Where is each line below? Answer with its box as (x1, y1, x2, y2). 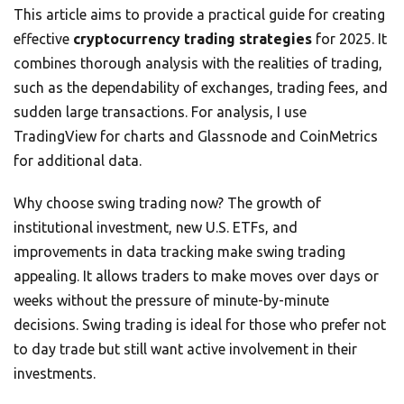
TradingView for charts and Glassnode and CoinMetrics (14, 128, 378, 145)
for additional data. (14, 152, 142, 170)
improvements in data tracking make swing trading (14, 243, 345, 261)
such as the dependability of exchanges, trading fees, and (14, 79, 388, 96)
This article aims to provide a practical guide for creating (14, 6, 385, 23)
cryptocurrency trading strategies (73, 31, 312, 48)
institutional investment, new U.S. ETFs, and (14, 219, 298, 236)
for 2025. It (312, 31, 387, 48)
